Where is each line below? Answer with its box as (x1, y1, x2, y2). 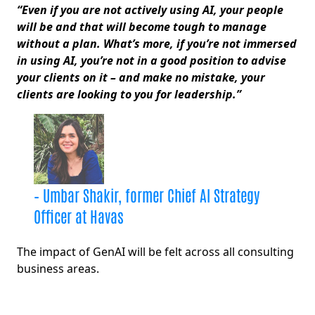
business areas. (17, 261, 102, 277)
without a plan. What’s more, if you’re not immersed (17, 36, 297, 52)
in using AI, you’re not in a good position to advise (17, 53, 286, 69)
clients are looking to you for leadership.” (17, 86, 241, 103)
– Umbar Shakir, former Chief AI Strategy (34, 185, 259, 205)
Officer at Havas (34, 206, 124, 226)
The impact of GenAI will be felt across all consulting (17, 244, 294, 260)
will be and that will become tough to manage (17, 19, 266, 35)
